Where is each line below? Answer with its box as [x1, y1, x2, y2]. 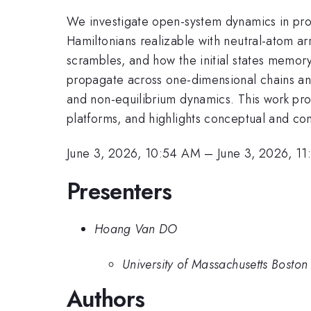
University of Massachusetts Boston [122, 255, 308, 274]
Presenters [67, 174, 172, 208]
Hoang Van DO [94, 220, 178, 239]
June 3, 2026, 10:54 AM [67, 144, 201, 163]
